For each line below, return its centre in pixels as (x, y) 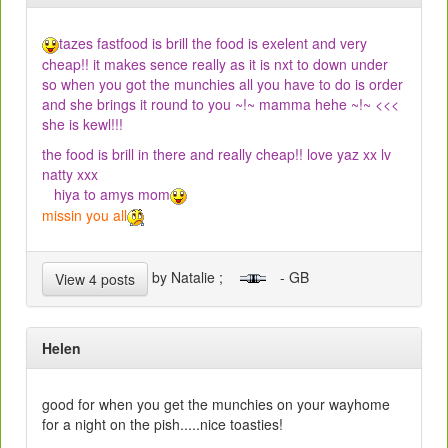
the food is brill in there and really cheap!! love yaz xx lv (216, 154)
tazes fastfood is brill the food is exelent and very (213, 43)
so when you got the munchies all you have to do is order (222, 84)
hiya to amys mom (106, 194)
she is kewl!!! (82, 124)
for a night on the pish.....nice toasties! (162, 423)
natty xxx (70, 174)
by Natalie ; (193, 276)
